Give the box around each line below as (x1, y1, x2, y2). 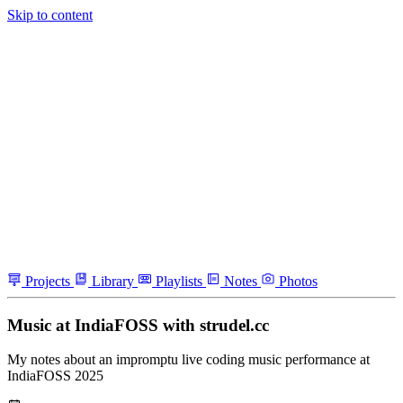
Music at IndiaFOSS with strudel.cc (7, 315, 269, 335)
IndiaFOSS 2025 (7, 368, 103, 384)
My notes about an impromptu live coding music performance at (7, 352, 370, 368)
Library (92, 273, 134, 289)
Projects (25, 273, 70, 289)
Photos (279, 273, 318, 289)
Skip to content (7, 7, 93, 22)
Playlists (156, 273, 202, 289)
